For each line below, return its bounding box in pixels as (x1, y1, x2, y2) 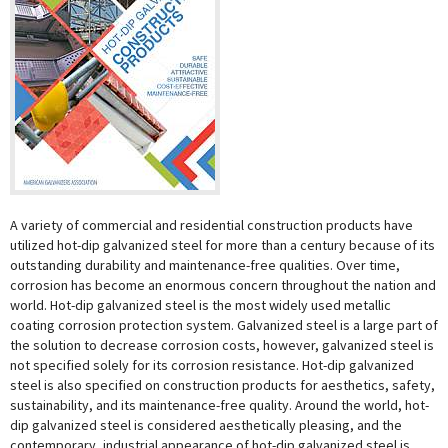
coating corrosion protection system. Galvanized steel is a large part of (10, 316, 438, 334)
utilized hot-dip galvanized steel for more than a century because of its (10, 236, 435, 254)
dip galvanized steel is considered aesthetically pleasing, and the (10, 416, 402, 434)
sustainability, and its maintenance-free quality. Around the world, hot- (10, 396, 429, 414)
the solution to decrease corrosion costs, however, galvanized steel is (10, 336, 434, 354)
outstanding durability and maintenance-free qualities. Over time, (10, 256, 400, 274)
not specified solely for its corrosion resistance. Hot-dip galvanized (10, 356, 414, 374)
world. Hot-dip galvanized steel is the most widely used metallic (10, 296, 391, 314)
